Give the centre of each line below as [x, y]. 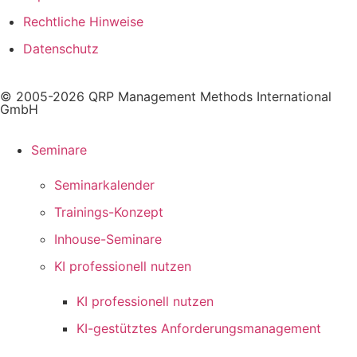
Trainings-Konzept [108, 212]
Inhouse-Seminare [108, 239]
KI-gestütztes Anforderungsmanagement [199, 329]
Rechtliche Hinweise [83, 22]
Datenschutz [61, 49]
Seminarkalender [104, 185]
